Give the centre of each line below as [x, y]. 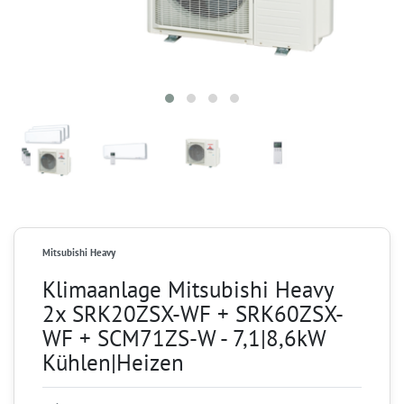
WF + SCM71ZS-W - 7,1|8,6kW [184, 337]
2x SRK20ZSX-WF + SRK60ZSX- [193, 313]
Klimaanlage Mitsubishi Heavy [188, 289]
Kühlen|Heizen [113, 362]
